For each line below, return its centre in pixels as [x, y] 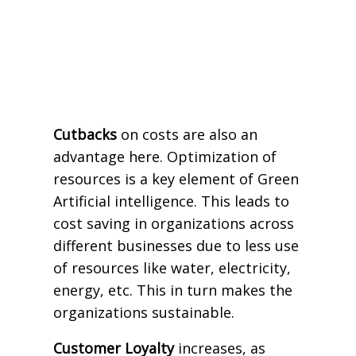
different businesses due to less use [176, 245]
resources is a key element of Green [176, 178]
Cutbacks [87, 134]
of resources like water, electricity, [172, 267]
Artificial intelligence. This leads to [171, 201]
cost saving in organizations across [173, 223]
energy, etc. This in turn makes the [172, 290]
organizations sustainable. [143, 312]
